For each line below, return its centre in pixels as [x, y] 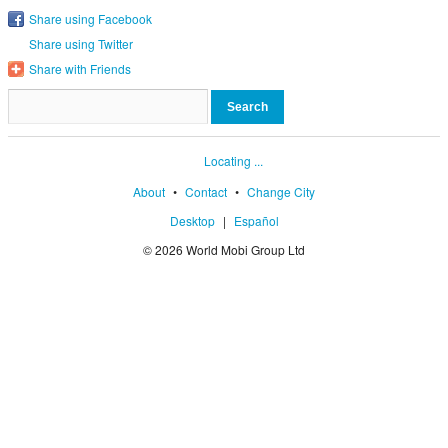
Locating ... [233, 161]
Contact [206, 192]
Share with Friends [80, 68]
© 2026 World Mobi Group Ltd [224, 250]
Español [256, 221]
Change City [281, 192]
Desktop [192, 221]
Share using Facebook [90, 18]
